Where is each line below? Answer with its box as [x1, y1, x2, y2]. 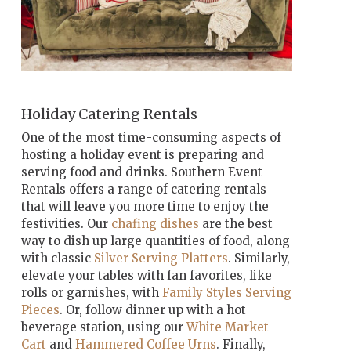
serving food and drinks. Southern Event [20, 164, 262, 179]
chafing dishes [110, 215, 199, 231]
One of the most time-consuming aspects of [20, 129, 281, 145]
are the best [198, 215, 273, 231]
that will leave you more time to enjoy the [20, 198, 269, 214]
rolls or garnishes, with [20, 284, 162, 300]
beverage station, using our [20, 319, 186, 335]
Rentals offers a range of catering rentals [20, 181, 266, 197]
